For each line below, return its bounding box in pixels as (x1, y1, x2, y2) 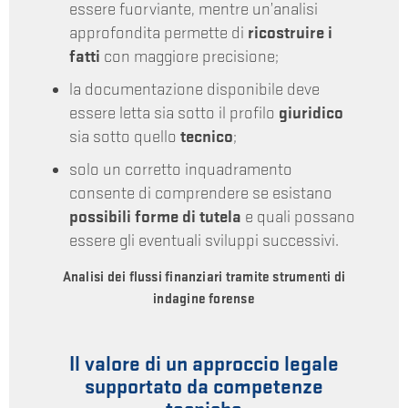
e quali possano (240, 207, 355, 229)
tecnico (179, 127, 233, 148)
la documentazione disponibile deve (68, 79, 320, 101)
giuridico (278, 103, 343, 125)
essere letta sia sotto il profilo (68, 103, 279, 125)
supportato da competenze (85, 373, 323, 400)
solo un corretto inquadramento (68, 159, 292, 181)
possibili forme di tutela (68, 207, 241, 229)
